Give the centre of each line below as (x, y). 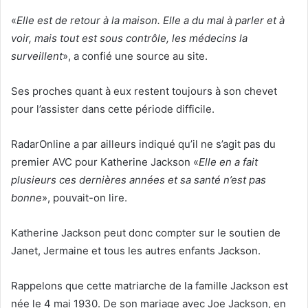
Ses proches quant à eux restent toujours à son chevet (144, 91)
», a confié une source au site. (135, 56)
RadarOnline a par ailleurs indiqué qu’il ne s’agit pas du (143, 144)
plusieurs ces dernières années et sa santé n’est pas (139, 179)
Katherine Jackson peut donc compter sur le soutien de (146, 232)
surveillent (37, 56)
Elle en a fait (228, 162)
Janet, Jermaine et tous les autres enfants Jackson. (136, 250)
